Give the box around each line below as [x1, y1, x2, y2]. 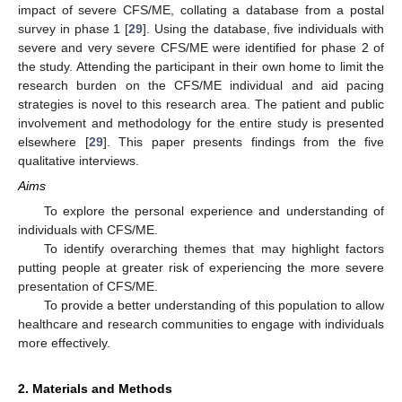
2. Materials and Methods [18, 381, 172, 397]
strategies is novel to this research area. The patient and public [18, 96, 384, 111]
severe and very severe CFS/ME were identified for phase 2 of [18, 39, 384, 55]
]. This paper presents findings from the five [102, 134, 384, 149]
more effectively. [18, 336, 110, 351]
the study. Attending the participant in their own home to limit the [18, 58, 384, 74]
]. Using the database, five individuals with [143, 21, 385, 36]
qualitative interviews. [18, 153, 139, 168]
